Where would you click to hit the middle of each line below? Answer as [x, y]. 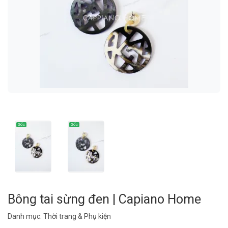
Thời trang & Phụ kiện [77, 216]
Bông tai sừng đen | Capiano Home [104, 199]
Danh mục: [25, 216]
